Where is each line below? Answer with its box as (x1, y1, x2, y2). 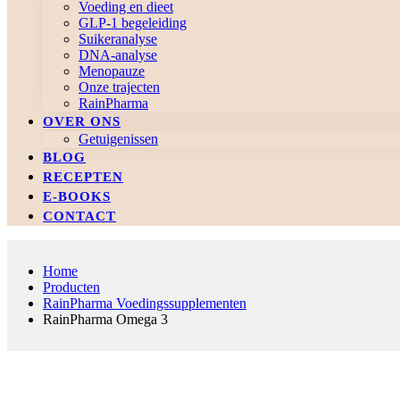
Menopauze (79, 62, 145, 79)
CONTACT (43, 208, 116, 223)
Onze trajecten (79, 79, 160, 95)
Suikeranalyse (79, 30, 157, 46)
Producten (43, 279, 100, 295)
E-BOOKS (43, 188, 111, 204)
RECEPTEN (43, 169, 123, 184)
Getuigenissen (79, 130, 158, 146)
